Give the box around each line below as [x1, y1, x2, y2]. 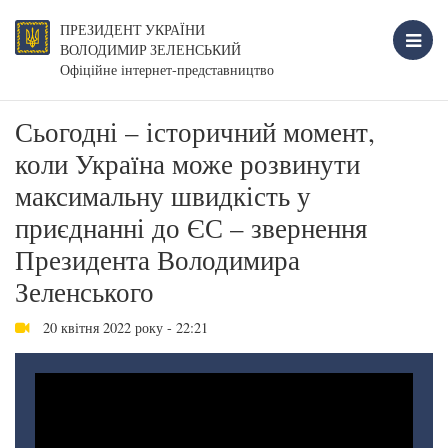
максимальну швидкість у [15, 178, 311, 214]
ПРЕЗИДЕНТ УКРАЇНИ [60, 21, 205, 39]
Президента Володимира [15, 242, 300, 278]
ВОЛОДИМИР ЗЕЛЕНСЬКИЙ [60, 41, 241, 59]
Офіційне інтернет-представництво [60, 60, 274, 79]
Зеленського [15, 274, 154, 310]
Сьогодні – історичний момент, [15, 114, 375, 150]
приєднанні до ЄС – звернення [15, 210, 367, 246]
